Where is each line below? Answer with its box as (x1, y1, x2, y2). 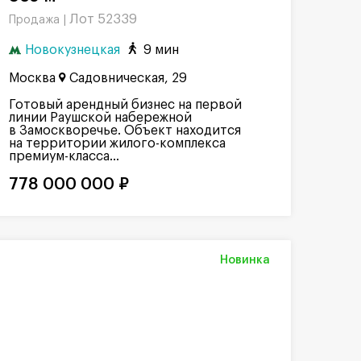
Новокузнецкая (25, 43, 120, 56)
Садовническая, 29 (69, 72, 187, 85)
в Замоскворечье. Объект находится (9, 124, 241, 138)
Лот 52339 (69, 13, 137, 26)
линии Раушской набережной (9, 111, 192, 125)
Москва (9, 72, 56, 85)
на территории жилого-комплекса (9, 137, 226, 151)
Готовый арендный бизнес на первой (9, 98, 242, 112)
